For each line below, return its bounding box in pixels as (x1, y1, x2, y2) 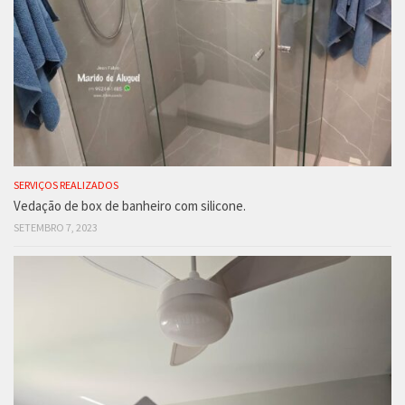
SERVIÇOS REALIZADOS (14, 177, 118, 192)
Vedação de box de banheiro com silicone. (14, 196, 246, 214)
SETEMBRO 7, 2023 (14, 220, 98, 234)
